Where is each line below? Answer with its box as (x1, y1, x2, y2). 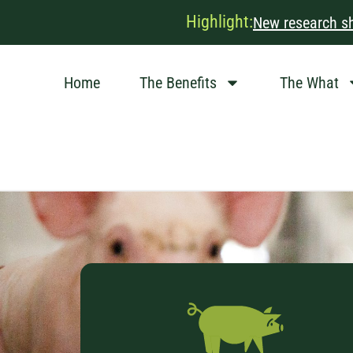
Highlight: (186, 11, 254, 32)
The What (279, 73, 339, 93)
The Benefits (139, 73, 217, 93)
